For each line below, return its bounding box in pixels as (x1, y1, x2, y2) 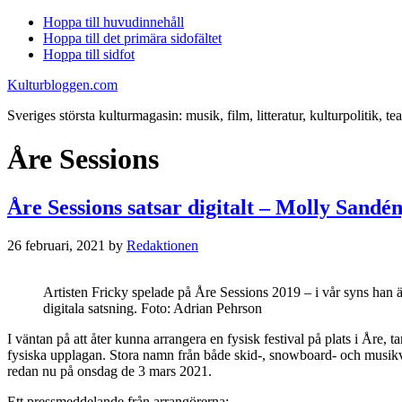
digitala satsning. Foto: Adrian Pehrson (43, 300, 262, 316)
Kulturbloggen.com (7, 77, 118, 92)
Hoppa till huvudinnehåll (43, 14, 184, 30)
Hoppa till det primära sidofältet (43, 31, 222, 46)
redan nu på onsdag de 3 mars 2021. (7, 363, 212, 379)
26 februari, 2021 (7, 237, 105, 253)
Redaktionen (127, 237, 198, 253)
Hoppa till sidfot (43, 47, 135, 62)
